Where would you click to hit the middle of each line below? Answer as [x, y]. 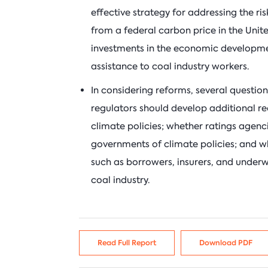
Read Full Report [127, 243]
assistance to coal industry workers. [170, 66]
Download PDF [226, 243]
